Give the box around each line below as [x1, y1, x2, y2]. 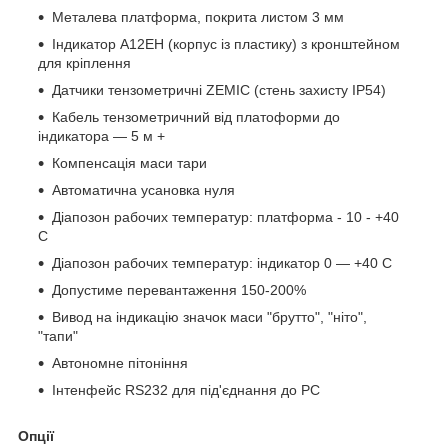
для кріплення [38, 54, 131, 71]
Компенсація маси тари [52, 154, 207, 171]
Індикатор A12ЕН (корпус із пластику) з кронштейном [52, 35, 400, 52]
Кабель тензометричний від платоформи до [52, 108, 340, 125]
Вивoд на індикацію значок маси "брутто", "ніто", [52, 308, 367, 325]
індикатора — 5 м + [38, 127, 165, 144]
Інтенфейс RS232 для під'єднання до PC [52, 381, 320, 398]
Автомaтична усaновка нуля [52, 181, 235, 198]
